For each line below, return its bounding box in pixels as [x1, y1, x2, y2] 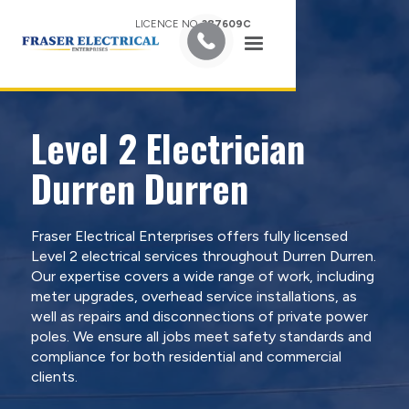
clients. [30, 368, 78, 385]
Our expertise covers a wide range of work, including [30, 267, 374, 285]
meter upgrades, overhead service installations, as [30, 288, 357, 305]
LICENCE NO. [135, 17, 203, 30]
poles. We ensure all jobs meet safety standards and [30, 328, 372, 345]
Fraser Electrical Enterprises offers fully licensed [30, 227, 348, 245]
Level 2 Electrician [30, 121, 305, 175]
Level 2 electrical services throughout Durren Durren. [30, 247, 376, 265]
